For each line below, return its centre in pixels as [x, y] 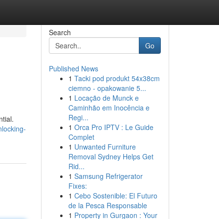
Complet [81, 137]
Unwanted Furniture [105, 147]
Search [60, 32]
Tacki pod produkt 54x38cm [117, 78]
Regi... [78, 117]
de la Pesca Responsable [108, 205]
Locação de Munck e [106, 98]
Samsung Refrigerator [108, 176]
